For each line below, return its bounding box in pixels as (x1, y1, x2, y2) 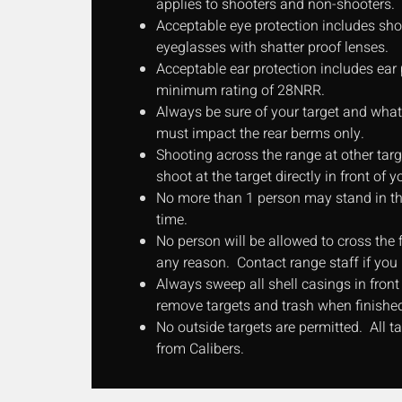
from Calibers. (156, 338, 244, 361)
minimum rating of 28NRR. (156, 80, 325, 102)
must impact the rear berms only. (156, 123, 364, 145)
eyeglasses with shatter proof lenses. (156, 37, 389, 59)
